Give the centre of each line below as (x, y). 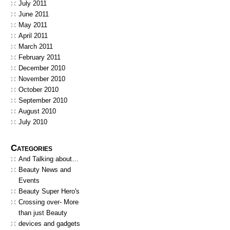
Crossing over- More (49, 202)
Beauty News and (45, 170)
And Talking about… (49, 159)
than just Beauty (43, 213)
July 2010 (33, 122)
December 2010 (42, 68)
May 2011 (33, 25)
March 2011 (36, 46)
